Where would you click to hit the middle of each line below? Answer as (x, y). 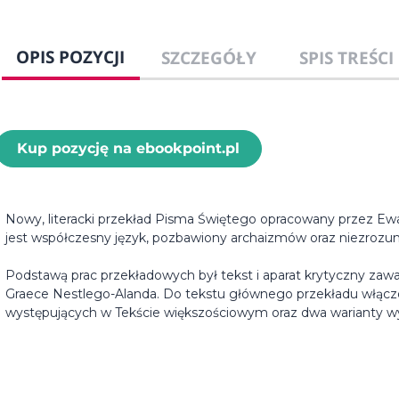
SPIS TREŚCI (346, 58)
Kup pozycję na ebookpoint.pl (128, 149)
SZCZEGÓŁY (208, 58)
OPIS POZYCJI (71, 57)
